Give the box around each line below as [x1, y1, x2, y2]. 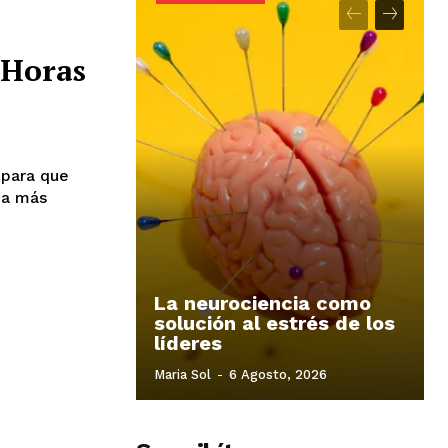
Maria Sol [154, 366, 211, 382]
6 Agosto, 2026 [229, 366, 327, 382]
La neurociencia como [154, 290, 371, 315]
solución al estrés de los [154, 310, 395, 335]
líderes [154, 330, 222, 355]
